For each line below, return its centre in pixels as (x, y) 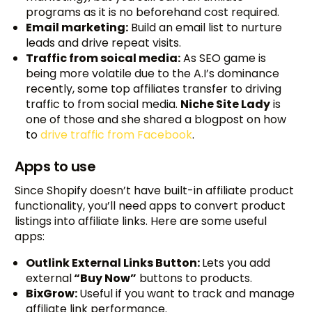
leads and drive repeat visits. (104, 43)
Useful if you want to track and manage (187, 294)
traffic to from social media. (103, 104)
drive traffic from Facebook (117, 135)
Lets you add (236, 263)
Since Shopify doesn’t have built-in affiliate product (155, 191)
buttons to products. (195, 279)
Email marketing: (77, 28)
